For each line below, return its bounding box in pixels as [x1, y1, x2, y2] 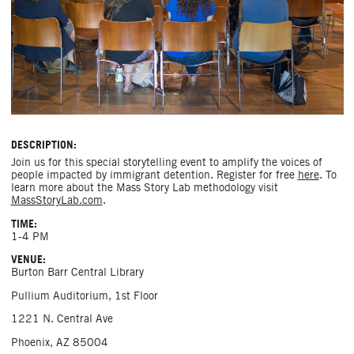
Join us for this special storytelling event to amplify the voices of [10, 156, 322, 169]
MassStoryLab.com [10, 194, 103, 207]
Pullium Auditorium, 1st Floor [10, 288, 158, 302]
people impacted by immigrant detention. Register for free [10, 168, 298, 182]
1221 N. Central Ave [10, 312, 113, 326]
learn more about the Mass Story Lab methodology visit [10, 181, 278, 194]
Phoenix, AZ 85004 [10, 335, 108, 348]
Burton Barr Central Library [10, 265, 144, 279]
